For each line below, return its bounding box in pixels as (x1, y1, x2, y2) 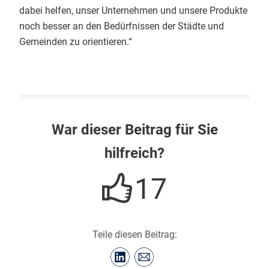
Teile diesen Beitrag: (92, 229, 177, 241)
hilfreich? (104, 145, 165, 162)
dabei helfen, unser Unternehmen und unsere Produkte (19, 5, 247, 17)
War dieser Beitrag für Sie (51, 121, 218, 139)
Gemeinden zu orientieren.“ (19, 36, 132, 48)
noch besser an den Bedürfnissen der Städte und (19, 20, 224, 32)
